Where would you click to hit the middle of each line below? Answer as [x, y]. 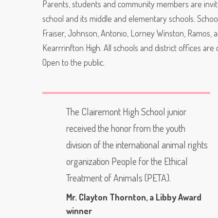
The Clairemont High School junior [126, 111]
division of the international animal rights [137, 144]
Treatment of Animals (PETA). [118, 177]
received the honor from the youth [126, 128]
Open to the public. [73, 62]
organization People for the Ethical [127, 161]
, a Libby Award [174, 197]
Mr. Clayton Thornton [106, 197]
